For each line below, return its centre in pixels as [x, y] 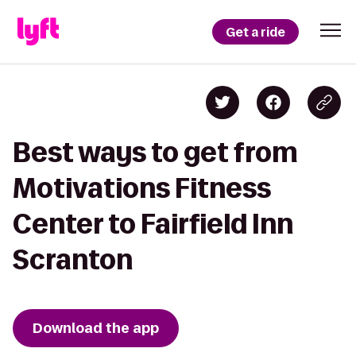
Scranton [73, 259]
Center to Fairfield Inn [153, 224]
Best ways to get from [155, 152]
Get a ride [255, 32]
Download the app [96, 328]
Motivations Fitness [142, 188]
